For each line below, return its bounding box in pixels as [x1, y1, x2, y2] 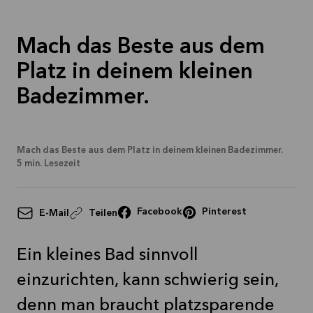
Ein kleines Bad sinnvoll [17, 247, 198, 264]
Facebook [137, 207, 182, 217]
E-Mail [39, 208, 69, 218]
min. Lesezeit [24, 159, 80, 168]
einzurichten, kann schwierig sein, [17, 272, 278, 289]
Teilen [89, 208, 117, 218]
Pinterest [202, 207, 247, 217]
